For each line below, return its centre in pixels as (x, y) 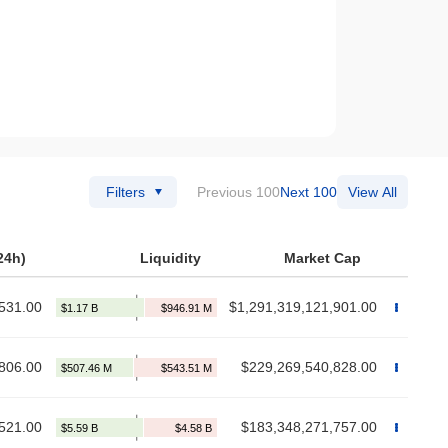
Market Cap (322, 258)
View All (372, 192)
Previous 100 (238, 192)
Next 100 (308, 192)
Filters (125, 192)
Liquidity (170, 258)
